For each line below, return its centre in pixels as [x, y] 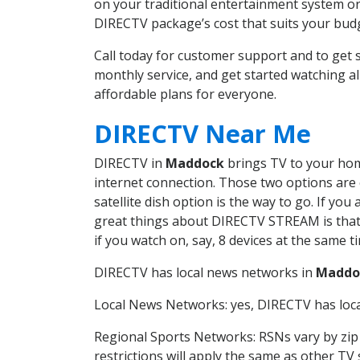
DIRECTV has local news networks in [205, 272]
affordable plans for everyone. [185, 94]
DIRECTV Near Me [202, 133]
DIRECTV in [130, 163]
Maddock [195, 163]
